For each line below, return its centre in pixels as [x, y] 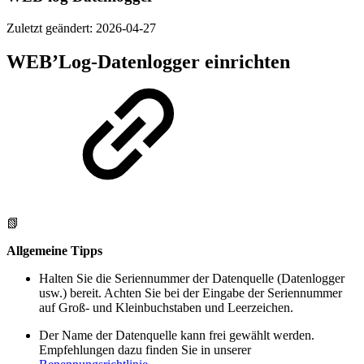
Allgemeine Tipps [54, 251]
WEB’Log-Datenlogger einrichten [148, 62]
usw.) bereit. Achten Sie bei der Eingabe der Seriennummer [191, 293]
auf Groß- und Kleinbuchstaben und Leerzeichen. [166, 308]
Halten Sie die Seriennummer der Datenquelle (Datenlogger [192, 279]
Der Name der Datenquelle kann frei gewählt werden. [177, 336]
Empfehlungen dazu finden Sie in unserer [145, 350]
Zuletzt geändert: [51, 28]
